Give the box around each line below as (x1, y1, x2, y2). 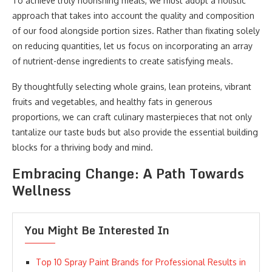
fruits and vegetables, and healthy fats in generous (12, 97, 212, 107)
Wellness (12, 180, 71, 201)
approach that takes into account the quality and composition (12, 10, 254, 21)
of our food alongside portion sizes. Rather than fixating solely (12, 25, 260, 36)
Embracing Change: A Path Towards (12, 163, 244, 184)
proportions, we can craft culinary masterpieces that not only (12, 112, 252, 122)
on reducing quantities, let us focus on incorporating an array (12, 41, 253, 51)
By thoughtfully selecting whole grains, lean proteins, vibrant (12, 81, 251, 92)
